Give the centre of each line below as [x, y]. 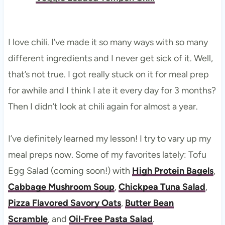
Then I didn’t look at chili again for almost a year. [103, 106]
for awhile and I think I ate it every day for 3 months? [112, 90]
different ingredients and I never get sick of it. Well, [110, 58]
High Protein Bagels [173, 171]
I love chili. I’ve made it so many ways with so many [108, 42]
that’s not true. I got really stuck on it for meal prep [108, 74]
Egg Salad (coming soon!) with [70, 171]
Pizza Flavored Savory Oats [64, 203]
